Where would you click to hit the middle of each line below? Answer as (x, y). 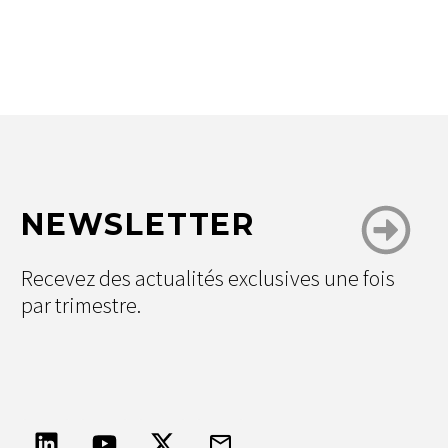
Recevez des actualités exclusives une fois (208, 277)
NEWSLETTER (138, 224)
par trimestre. (81, 304)
